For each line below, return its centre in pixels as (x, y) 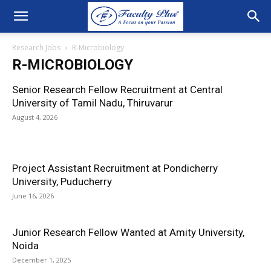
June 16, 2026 (33, 196)
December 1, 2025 (41, 260)
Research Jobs (36, 47)
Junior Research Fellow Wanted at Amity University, (128, 232)
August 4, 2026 (35, 117)
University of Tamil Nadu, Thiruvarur (93, 103)
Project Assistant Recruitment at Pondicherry (115, 168)
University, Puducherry (62, 181)
